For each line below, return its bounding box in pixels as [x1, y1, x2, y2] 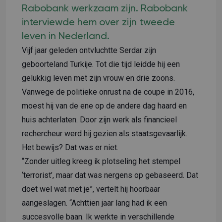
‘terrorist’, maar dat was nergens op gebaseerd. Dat [22, 170, 198, 180]
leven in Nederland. [22, 31, 110, 42]
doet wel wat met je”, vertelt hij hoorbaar [22, 184, 160, 194]
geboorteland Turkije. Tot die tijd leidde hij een [22, 59, 180, 69]
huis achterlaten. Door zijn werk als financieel [22, 114, 177, 124]
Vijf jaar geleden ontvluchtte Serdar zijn [22, 45, 156, 55]
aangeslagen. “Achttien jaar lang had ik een [22, 198, 167, 208]
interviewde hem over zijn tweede [22, 17, 175, 28]
